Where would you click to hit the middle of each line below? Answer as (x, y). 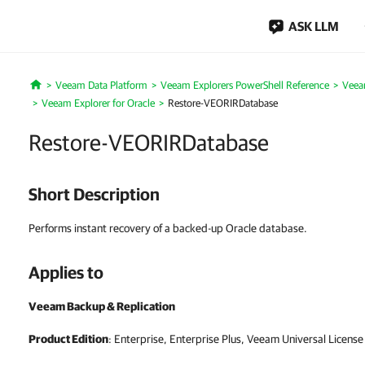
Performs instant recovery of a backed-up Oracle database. (168, 228)
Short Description (94, 194)
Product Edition (68, 339)
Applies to (66, 272)
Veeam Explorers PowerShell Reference (244, 85)
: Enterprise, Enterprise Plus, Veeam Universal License (236, 339)
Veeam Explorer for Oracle (98, 103)
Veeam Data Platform (101, 85)
